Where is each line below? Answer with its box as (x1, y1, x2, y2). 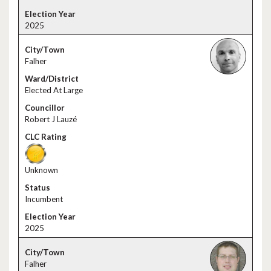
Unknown (25, 165, 58, 175)
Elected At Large (25, 85, 83, 95)
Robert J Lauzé (25, 114, 77, 124)
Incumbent (25, 194, 63, 204)
